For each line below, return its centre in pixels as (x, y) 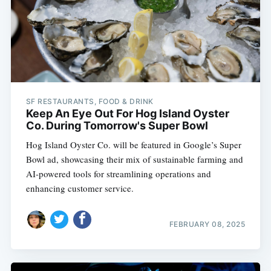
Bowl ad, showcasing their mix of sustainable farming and (134, 159)
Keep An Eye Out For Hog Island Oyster (127, 114)
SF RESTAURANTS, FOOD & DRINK (90, 102)
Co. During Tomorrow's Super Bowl (117, 126)
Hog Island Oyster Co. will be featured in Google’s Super (133, 145)
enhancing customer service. (80, 188)
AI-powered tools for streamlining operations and (118, 174)
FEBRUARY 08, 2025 (207, 224)
